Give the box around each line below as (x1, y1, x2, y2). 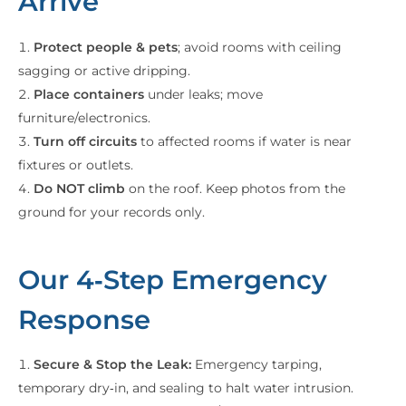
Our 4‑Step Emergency (18, 263, 327, 295)
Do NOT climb (34, 179, 125, 197)
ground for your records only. (18, 203, 205, 220)
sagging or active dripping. (18, 62, 190, 79)
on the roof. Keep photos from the (125, 179, 345, 197)
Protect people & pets (34, 38, 178, 55)
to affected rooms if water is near (137, 132, 352, 150)
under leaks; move (144, 85, 263, 102)
